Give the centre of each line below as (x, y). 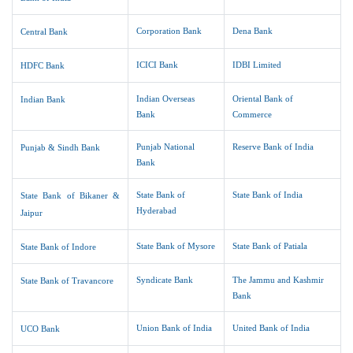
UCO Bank (41, 329)
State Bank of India (268, 195)
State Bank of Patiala (270, 246)
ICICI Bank (158, 65)
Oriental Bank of (263, 98)
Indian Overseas (166, 98)
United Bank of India (271, 328)
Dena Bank (253, 31)
